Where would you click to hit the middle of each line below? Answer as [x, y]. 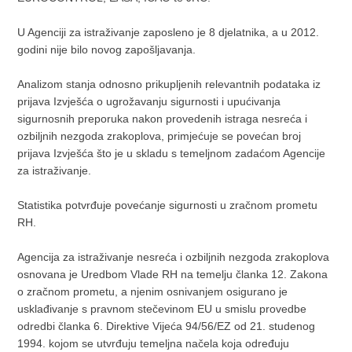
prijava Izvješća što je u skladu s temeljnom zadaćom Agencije [172, 154]
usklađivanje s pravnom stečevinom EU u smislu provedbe [162, 309]
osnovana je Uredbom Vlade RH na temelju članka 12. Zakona [173, 275]
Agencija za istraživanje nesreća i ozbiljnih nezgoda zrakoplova [175, 257]
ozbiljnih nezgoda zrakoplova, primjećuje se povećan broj [159, 136]
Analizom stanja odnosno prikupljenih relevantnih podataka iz [169, 84]
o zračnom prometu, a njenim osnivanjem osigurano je [153, 292]
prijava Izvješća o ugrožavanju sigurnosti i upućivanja [149, 102]
